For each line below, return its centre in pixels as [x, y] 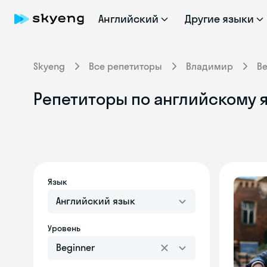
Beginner [75, 247]
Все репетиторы [125, 66]
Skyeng [49, 66]
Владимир [209, 66]
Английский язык [96, 201]
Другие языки [219, 19]
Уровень [64, 228]
